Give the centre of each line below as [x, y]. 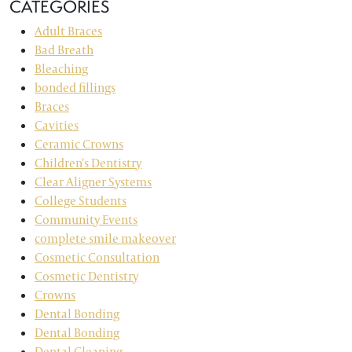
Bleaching [61, 69]
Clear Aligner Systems [93, 182]
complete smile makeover [105, 238]
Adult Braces [68, 31]
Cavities [57, 125]
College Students [81, 201]
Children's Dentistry [88, 163]
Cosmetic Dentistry [86, 276]
